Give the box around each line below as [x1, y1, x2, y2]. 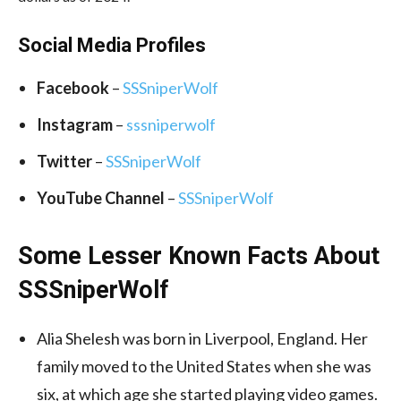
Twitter [37, 150, 92, 171]
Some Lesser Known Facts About [18, 241, 380, 270]
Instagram [37, 114, 113, 134]
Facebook [37, 77, 109, 98]
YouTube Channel [37, 187, 165, 208]
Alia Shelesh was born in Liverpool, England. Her [37, 328, 368, 348]
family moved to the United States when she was [37, 355, 371, 376]
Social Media [18, 33, 136, 56]
